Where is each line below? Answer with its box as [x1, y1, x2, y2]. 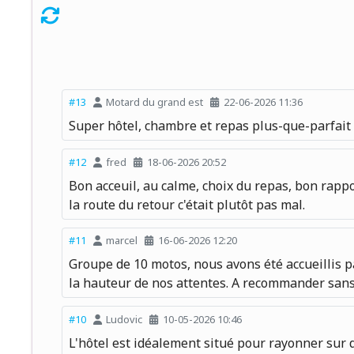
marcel [106, 233, 138, 248]
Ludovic [106, 311, 143, 326]
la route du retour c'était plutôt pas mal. [69, 195, 305, 213]
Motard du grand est [106, 95, 204, 110]
